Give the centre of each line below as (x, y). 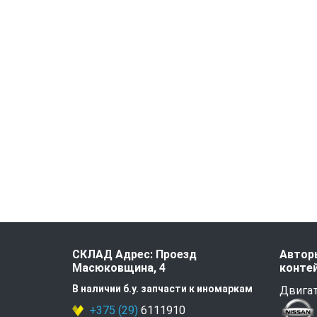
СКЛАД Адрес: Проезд (134, 254)
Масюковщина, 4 (119, 268)
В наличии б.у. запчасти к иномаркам (162, 289)
